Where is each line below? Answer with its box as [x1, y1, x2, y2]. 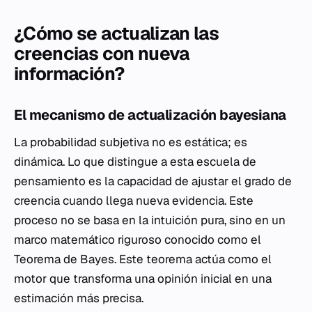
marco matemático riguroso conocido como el [14, 232, 261, 248]
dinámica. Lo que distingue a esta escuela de [14, 154, 256, 170]
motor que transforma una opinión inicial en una [14, 271, 272, 287]
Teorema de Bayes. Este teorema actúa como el [14, 251, 272, 267]
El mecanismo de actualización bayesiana [14, 106, 286, 125]
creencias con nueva [14, 42, 189, 66]
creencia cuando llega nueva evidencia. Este [14, 193, 253, 209]
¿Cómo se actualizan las [14, 22, 219, 46]
